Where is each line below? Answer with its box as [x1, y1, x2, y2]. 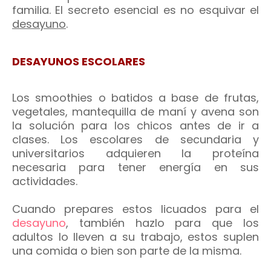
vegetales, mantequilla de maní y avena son [12, 104, 259, 119]
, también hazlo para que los [66, 215, 259, 230]
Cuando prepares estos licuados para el [12, 201, 259, 217]
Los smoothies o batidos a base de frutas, [12, 90, 259, 105]
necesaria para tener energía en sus [12, 160, 259, 175]
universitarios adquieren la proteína [12, 146, 259, 161]
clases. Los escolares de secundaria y [12, 132, 259, 147]
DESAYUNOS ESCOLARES [12, 54, 145, 69]
